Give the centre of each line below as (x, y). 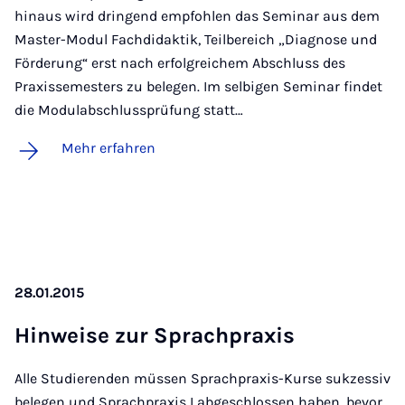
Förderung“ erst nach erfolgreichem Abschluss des (180, 63)
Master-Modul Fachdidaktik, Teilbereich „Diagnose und (196, 39)
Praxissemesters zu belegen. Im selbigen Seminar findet (198, 86)
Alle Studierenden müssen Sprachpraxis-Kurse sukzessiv (202, 378)
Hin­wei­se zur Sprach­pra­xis (155, 335)
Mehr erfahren (108, 148)
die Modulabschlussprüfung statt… (129, 110)
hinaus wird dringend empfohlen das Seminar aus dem (197, 16)
